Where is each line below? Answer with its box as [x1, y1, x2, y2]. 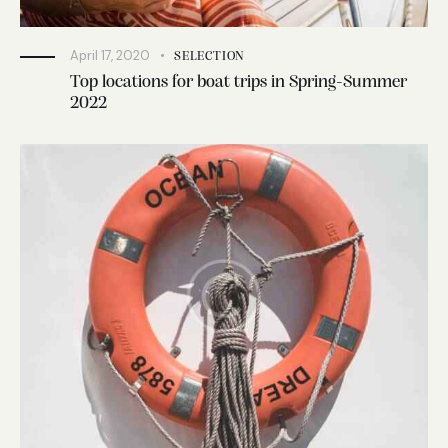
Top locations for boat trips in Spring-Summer [70, 73, 407, 93]
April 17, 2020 [70, 47, 150, 65]
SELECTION [174, 50, 246, 64]
